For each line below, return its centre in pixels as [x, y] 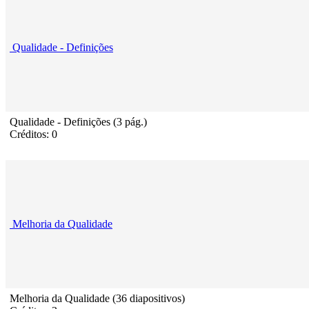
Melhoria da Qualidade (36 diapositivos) [97, 299]
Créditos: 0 [33, 134]
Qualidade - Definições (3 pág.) [78, 122]
